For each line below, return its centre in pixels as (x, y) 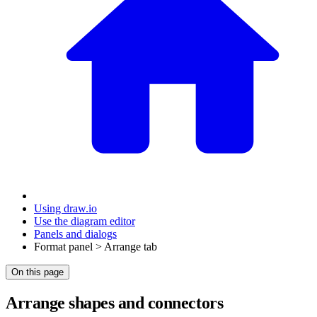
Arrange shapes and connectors (115, 303)
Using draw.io (65, 209)
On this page (38, 272)
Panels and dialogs (75, 234)
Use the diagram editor (85, 221)
